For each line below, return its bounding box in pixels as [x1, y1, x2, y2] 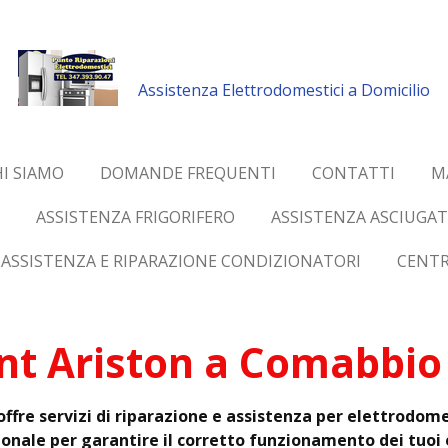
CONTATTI [311, 162, 395, 184]
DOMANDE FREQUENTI [99, 162, 276, 184]
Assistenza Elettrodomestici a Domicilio [138, 79, 430, 101]
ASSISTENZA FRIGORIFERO [35, 206, 235, 228]
